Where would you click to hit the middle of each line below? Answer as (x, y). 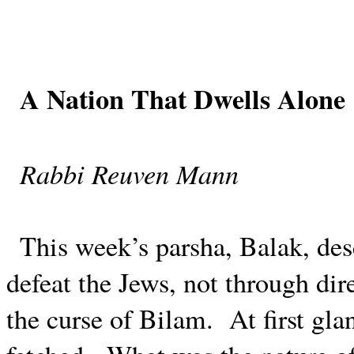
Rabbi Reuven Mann (129, 173)
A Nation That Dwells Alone (183, 99)
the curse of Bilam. (110, 318)
